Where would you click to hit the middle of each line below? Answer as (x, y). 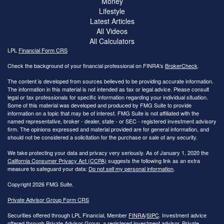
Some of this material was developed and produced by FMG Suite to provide (99, 105)
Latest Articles (112, 21)
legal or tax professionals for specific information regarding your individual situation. (108, 97)
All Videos (112, 31)
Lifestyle (112, 11)
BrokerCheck (181, 65)
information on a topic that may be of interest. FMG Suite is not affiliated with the (103, 113)
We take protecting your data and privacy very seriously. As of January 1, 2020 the (108, 152)
